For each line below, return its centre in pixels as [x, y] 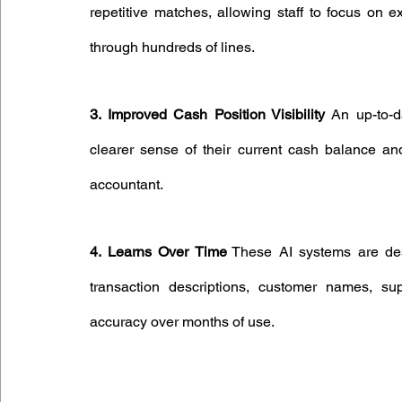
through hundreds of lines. [172, 48]
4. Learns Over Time [158, 252]
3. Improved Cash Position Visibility [208, 115]
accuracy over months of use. [182, 322]
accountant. [127, 185]
